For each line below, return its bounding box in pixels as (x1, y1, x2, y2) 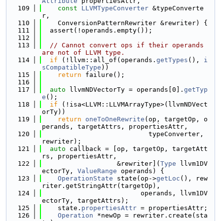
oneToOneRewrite (85, 115, 145, 123)
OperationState (58, 175, 113, 182)
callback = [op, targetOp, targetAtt (66, 145, 208, 152)
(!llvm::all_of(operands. (58, 56, 156, 64)
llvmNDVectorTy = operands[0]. (66, 86, 184, 93)
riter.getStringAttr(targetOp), (42, 182, 160, 189)
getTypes (156, 56, 188, 64)
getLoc (156, 175, 180, 182)
